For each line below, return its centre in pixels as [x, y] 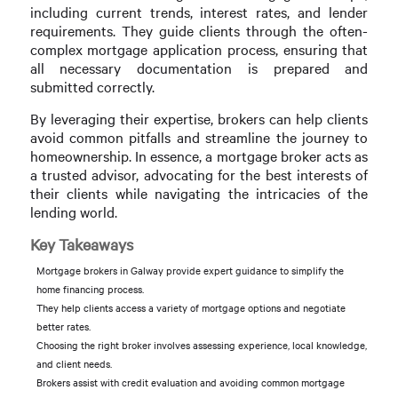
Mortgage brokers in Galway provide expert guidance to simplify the [190, 271]
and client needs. [74, 364]
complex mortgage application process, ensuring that [199, 49]
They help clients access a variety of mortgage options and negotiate [191, 308]
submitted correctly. [92, 86]
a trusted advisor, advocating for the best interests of [199, 174]
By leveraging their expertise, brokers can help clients [199, 118]
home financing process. [90, 290]
